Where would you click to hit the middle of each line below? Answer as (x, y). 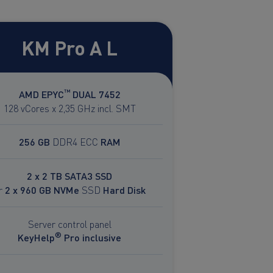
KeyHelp (36, 237)
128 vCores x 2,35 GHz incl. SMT (69, 108)
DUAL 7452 (95, 94)
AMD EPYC (41, 94)
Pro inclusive (91, 237)
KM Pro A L (69, 47)
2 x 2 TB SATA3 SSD (69, 175)
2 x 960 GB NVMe (42, 190)
